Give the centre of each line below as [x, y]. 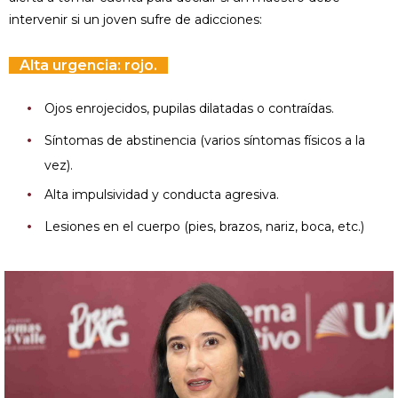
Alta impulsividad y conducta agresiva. [162, 195]
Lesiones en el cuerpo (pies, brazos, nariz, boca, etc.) [204, 227]
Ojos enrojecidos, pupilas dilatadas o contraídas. [189, 108]
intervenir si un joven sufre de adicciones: [135, 20]
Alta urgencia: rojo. [88, 65]
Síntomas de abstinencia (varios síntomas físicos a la [205, 140]
